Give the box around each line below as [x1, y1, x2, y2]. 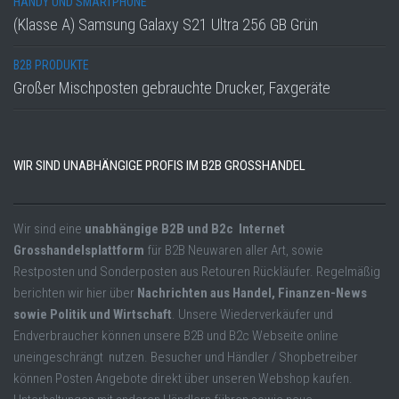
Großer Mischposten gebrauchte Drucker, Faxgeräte [13, 78, 330, 98]
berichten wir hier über [13, 285, 137, 302]
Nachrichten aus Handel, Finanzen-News [137, 285, 367, 302]
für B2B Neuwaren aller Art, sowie [144, 242, 323, 259]
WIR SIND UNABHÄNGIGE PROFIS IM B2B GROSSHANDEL [13, 158, 305, 175]
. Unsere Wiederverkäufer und [172, 306, 333, 323]
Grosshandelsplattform [13, 242, 144, 259]
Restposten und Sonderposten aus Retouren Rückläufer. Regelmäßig [13, 264, 380, 281]
